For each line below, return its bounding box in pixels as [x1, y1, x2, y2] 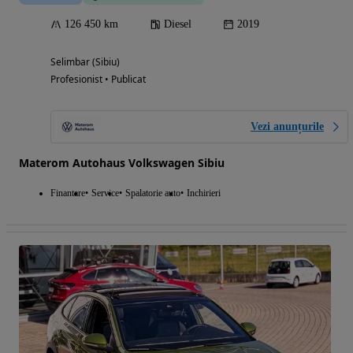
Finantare [50, 188, 85, 199]
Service [91, 188, 119, 199]
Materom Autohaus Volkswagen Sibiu [19, 155, 225, 171]
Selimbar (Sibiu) [50, 55, 120, 69]
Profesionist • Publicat [50, 72, 146, 87]
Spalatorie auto [125, 188, 180, 199]
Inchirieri [187, 188, 221, 199]
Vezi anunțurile [251, 121, 324, 133]
